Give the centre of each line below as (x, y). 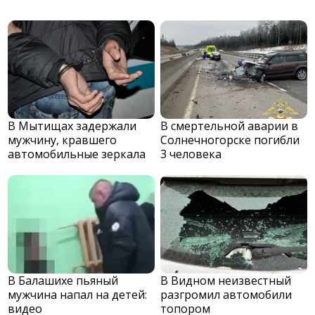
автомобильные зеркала (77, 154)
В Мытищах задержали (72, 126)
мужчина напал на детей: (78, 295)
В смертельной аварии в (230, 126)
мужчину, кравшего (63, 140)
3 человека (191, 154)
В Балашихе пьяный (63, 281)
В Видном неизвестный (226, 281)
